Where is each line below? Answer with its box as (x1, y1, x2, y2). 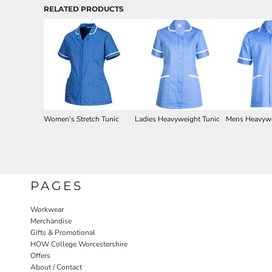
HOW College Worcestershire (30, 239, 127, 249)
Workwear (30, 205, 64, 214)
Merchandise (30, 216, 72, 226)
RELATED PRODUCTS (44, 4, 124, 13)
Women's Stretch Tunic (44, 114, 119, 124)
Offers (30, 251, 50, 260)
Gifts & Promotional (30, 228, 95, 237)
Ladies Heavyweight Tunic (135, 114, 220, 124)
